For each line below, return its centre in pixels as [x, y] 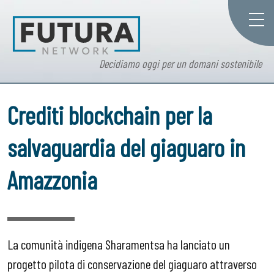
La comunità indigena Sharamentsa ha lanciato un [119, 244]
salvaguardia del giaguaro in [126, 147]
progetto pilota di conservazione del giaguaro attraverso [132, 263]
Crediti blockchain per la [110, 115]
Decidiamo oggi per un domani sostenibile [180, 64]
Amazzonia [52, 180]
